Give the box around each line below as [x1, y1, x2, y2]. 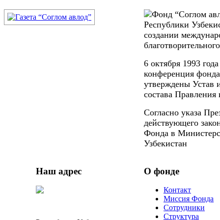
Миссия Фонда [164, 194, 214, 203]
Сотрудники [164, 203, 205, 212]
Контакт [164, 186, 191, 194]
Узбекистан [144, 138, 187, 148]
